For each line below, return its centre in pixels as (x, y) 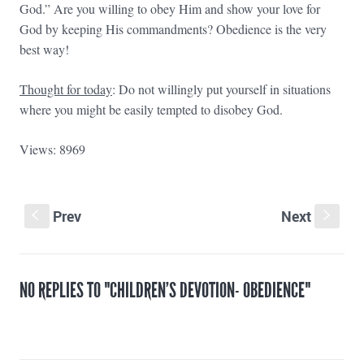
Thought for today (66, 89)
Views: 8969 (52, 149)
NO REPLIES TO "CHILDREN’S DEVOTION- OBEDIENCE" (165, 290)
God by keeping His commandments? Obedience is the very (173, 28)
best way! (44, 49)
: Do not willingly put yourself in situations (221, 89)
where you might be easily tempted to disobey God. (151, 109)
